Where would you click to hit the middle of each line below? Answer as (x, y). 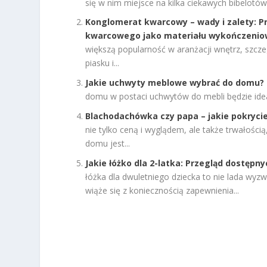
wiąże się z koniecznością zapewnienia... (162, 190)
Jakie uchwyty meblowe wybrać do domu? (175, 83)
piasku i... (103, 63)
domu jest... (108, 143)
